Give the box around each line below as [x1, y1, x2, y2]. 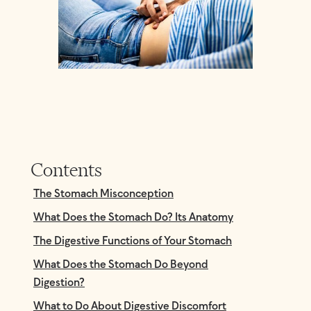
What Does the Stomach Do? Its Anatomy [33, 212, 233, 224]
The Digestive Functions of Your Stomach [33, 235, 232, 247]
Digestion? [33, 277, 85, 289]
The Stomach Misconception [33, 188, 174, 200]
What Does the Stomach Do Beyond [33, 259, 208, 271]
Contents [31, 158, 102, 181]
